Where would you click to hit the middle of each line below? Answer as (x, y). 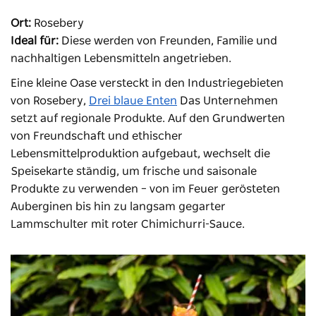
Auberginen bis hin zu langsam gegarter (118, 206)
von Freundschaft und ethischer (97, 136)
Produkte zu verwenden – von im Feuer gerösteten (145, 189)
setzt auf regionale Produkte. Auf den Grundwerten (148, 118)
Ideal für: (35, 41)
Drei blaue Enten (133, 101)
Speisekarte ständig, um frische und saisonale (134, 171)
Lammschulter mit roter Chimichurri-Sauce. (128, 224)
